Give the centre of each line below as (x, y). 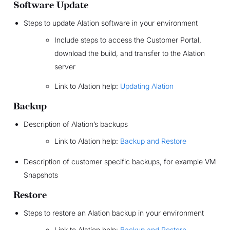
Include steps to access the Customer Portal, (128, 40)
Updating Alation (147, 86)
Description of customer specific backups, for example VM (120, 162)
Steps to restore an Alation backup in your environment (113, 213)
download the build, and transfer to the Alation (129, 53)
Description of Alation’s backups (75, 124)
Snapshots (41, 175)
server (65, 67)
